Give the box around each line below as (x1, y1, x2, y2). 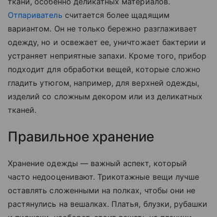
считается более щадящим (62, 10, 170, 20)
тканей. (8, 105, 37, 115)
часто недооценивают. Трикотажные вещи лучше (8, 171, 200, 182)
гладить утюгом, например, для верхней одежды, (8, 77, 200, 88)
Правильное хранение (8, 128, 155, 145)
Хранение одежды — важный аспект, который (8, 158, 187, 168)
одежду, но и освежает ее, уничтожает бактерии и (8, 37, 206, 47)
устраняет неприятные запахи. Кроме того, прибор (8, 50, 207, 61)
